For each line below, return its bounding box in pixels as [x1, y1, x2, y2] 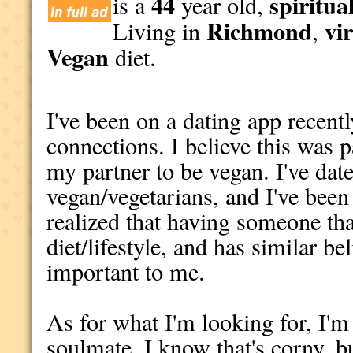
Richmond [206, 13, 313, 48]
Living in [113, 15, 207, 47]
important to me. [46, 255, 214, 288]
